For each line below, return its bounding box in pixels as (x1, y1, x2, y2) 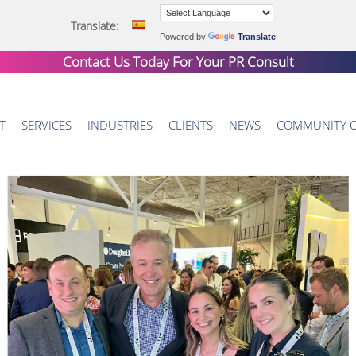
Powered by (160, 32, 208, 41)
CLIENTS (168, 117, 214, 133)
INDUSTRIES (87, 117, 153, 133)
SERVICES (21, 117, 72, 133)
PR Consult (227, 52, 294, 71)
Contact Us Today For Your (62, 52, 228, 71)
